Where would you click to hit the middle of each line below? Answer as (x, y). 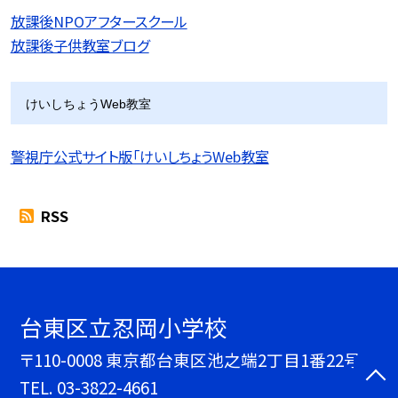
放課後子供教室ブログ (80, 45)
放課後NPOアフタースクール (99, 21)
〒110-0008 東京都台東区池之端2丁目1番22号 (191, 359)
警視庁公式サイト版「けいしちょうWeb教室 (139, 157)
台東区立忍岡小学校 (124, 326)
